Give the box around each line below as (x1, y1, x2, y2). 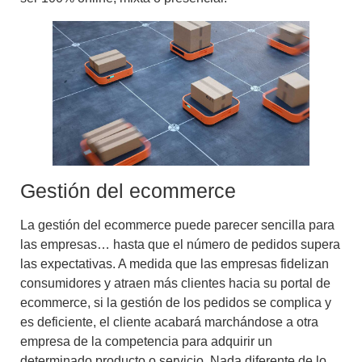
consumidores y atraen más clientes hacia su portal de (20, 276, 330, 290)
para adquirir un (179, 334, 272, 348)
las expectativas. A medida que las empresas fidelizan (20, 256, 329, 271)
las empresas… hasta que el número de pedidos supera (20, 237, 340, 251)
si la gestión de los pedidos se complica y (94, 295, 331, 309)
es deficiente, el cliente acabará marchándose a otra (20, 314, 318, 329)
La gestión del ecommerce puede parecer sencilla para (20, 217, 335, 232)
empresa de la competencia (20, 334, 179, 348)
